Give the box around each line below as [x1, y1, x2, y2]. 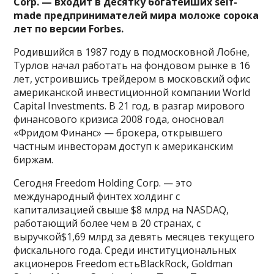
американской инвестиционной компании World [13, 85, 251, 99]
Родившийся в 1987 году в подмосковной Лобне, [13, 45, 250, 59]
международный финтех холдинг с [13, 189, 180, 203]
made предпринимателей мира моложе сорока [13, 8, 259, 22]
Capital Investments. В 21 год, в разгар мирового [13, 98, 245, 113]
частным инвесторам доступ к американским [13, 139, 234, 153]
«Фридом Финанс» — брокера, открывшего [13, 125, 223, 139]
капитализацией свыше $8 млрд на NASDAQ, [13, 202, 229, 217]
